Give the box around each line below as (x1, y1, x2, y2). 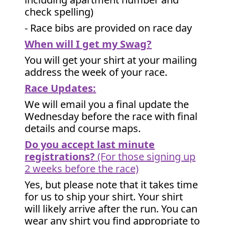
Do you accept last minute (25, 138, 155, 151)
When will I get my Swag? (25, 37, 152, 51)
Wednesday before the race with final (25, 109, 198, 123)
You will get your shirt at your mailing (25, 53, 197, 67)
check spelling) (25, 5, 94, 19)
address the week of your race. (25, 65, 168, 79)
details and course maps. (25, 122, 141, 135)
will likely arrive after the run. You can (25, 202, 198, 215)
